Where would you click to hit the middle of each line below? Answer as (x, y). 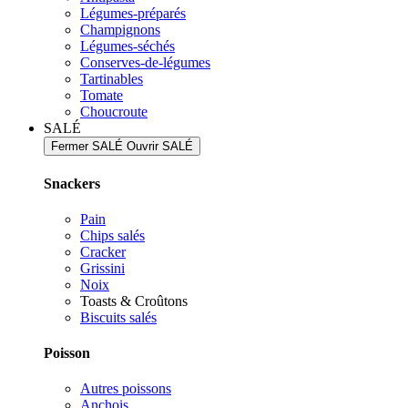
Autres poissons (126, 389)
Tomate (102, 96)
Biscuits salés (118, 317)
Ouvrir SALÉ (160, 147)
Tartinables (112, 79)
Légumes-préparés (133, 14)
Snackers (72, 183)
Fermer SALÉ (87, 147)
